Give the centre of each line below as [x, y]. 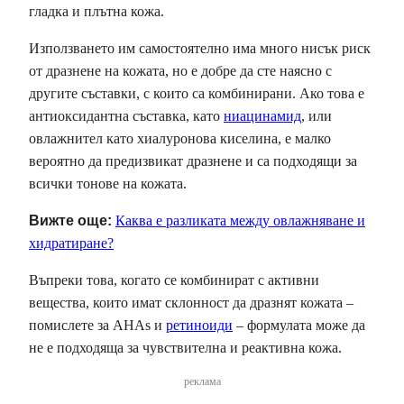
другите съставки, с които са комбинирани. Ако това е [197, 93]
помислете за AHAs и [97, 325]
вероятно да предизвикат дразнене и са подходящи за [193, 161]
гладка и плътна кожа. [96, 11]
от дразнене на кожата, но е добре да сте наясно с [180, 70]
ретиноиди [199, 325]
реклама [202, 381]
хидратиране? [71, 243]
